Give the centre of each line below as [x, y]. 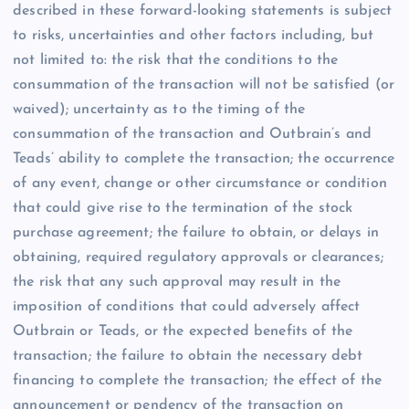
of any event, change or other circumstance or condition [200, 183]
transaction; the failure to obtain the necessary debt [188, 356]
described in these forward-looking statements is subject [202, 10]
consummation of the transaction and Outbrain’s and [193, 134]
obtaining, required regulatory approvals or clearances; [198, 257]
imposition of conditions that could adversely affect [187, 306]
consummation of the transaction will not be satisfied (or [204, 84]
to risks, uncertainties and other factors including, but [193, 35]
